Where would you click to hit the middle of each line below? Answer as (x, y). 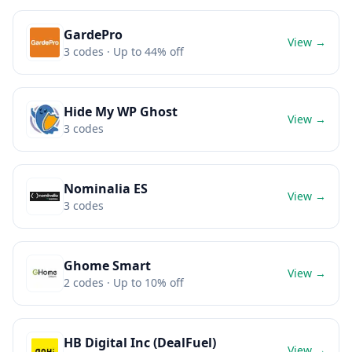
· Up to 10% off (144, 282)
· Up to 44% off (144, 51)
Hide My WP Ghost (121, 112)
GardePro (93, 35)
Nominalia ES (106, 189)
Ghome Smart (107, 266)
